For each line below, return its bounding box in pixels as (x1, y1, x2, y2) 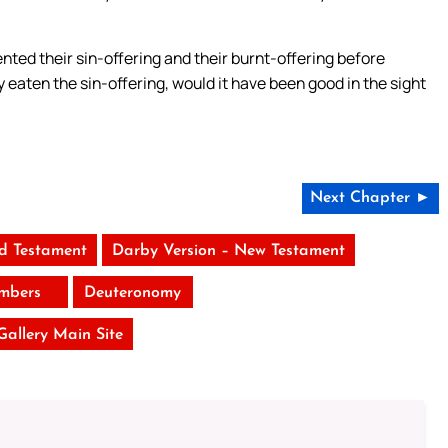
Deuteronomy (84, 284, 182, 301)
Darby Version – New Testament (111, 242, 345, 259)
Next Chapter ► (309, 189, 431, 206)
